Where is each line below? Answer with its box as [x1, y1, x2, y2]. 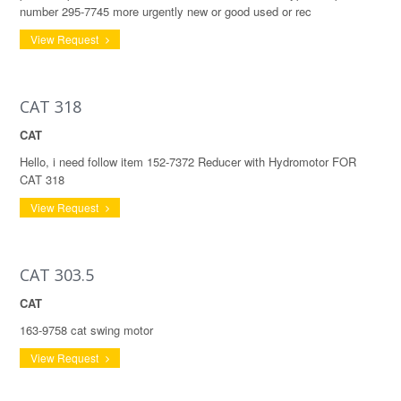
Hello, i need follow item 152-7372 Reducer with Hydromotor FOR [20, 153, 356, 170]
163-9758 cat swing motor [20, 321, 153, 338]
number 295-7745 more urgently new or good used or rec [20, 3, 311, 20]
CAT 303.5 [20, 264, 94, 286]
